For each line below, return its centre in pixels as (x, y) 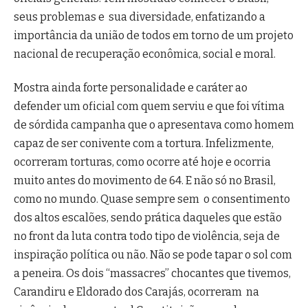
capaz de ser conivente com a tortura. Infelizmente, (144, 143)
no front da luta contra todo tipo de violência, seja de (147, 236)
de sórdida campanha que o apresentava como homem (154, 124)
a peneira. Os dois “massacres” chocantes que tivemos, (152, 273)
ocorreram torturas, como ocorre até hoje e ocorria (142, 162)
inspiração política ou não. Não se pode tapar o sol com (153, 254)
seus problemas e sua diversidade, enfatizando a (140, 16)
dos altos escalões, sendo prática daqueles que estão (148, 217)
